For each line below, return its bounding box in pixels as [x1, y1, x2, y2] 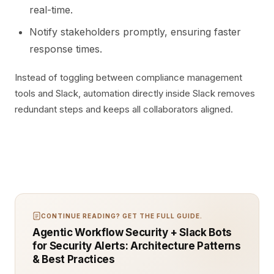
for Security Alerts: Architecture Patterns [32, 240, 241, 252]
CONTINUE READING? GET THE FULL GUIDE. [41, 212, 202, 220]
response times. [29, 43, 102, 55]
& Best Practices [32, 253, 115, 265]
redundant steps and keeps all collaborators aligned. [15, 103, 233, 115]
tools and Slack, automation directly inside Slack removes [15, 87, 255, 99]
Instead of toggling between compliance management [15, 72, 242, 83]
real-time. [29, 4, 73, 16]
